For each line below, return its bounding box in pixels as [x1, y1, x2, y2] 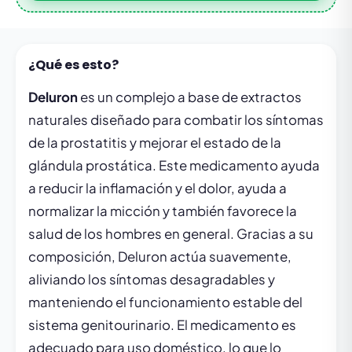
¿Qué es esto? [28, 56, 119, 74]
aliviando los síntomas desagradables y [28, 271, 275, 288]
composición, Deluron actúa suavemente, [28, 248, 291, 265]
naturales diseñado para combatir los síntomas [28, 112, 324, 128]
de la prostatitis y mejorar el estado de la [28, 134, 281, 151]
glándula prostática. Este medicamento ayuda [28, 157, 320, 174]
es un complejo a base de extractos [78, 89, 302, 105]
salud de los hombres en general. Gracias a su [28, 225, 313, 242]
